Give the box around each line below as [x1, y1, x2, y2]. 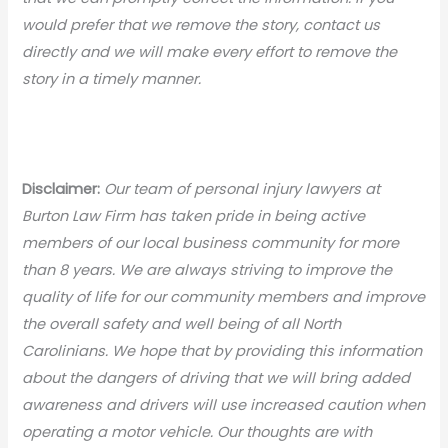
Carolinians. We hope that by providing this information [22, 341, 423, 361]
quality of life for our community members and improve [22, 287, 426, 307]
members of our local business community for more [22, 233, 400, 253]
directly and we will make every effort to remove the [22, 41, 398, 62]
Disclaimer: [22, 179, 101, 199]
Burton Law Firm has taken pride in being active [22, 206, 366, 226]
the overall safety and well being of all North [22, 314, 342, 334]
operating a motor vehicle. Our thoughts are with [22, 422, 373, 442]
